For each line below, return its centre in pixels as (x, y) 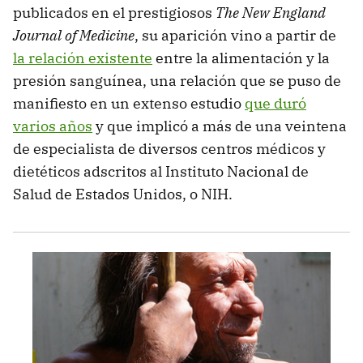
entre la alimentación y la (241, 58)
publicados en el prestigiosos (114, 13)
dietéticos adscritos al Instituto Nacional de (161, 172)
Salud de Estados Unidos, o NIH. (123, 194)
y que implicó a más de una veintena (220, 126)
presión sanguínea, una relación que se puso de (177, 81)
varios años (53, 126)
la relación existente (83, 58)
